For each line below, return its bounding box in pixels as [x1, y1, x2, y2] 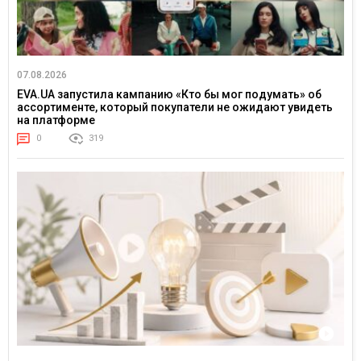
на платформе [17, 113, 95, 127]
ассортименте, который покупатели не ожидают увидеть [17, 100, 333, 114]
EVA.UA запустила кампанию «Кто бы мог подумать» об [17, 87, 322, 101]
